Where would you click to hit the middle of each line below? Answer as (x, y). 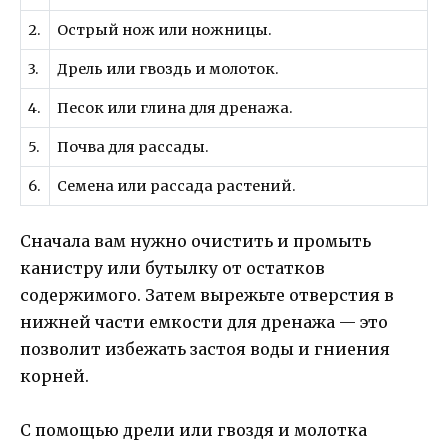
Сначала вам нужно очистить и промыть (195, 240)
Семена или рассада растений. (177, 186)
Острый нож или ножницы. (165, 30)
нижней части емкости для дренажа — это (204, 321)
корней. (54, 375)
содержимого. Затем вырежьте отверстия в (207, 294)
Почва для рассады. (133, 147)
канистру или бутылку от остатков (172, 267)
